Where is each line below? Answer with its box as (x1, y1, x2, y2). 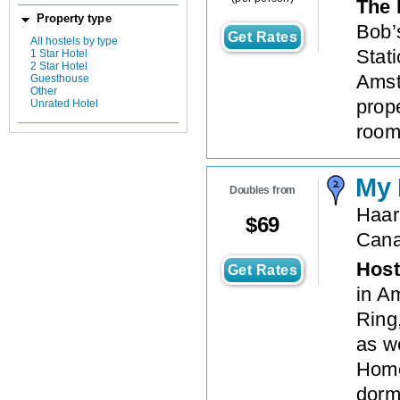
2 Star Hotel (30, 60, 87, 73)
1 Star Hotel (30, 47, 87, 61)
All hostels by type (30, 35, 118, 48)
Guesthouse (30, 72, 89, 86)
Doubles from (229, 184, 296, 197)
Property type (36, 12, 112, 25)
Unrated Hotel (30, 97, 98, 111)
